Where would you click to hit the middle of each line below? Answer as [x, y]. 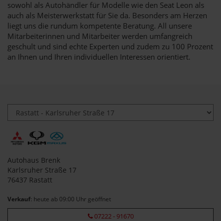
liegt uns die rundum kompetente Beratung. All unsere [100, 25]
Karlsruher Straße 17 [42, 170]
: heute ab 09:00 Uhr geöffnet [71, 199]
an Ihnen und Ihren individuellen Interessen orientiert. [99, 56]
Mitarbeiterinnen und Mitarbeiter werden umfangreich [100, 36]
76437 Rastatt [30, 180]
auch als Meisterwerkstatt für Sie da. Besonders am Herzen [107, 15]
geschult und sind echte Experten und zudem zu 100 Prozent [110, 46]
